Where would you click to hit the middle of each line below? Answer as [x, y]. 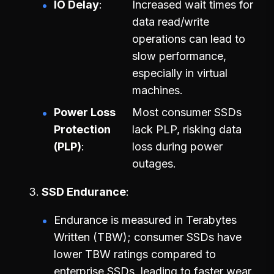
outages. [154, 163]
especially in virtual [180, 73]
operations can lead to [189, 39]
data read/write [171, 21]
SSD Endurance [84, 191]
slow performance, [179, 56]
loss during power [177, 146]
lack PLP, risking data [187, 129]
